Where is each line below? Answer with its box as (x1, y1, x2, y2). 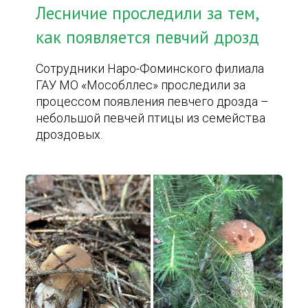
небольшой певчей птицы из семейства (36, 111, 266, 125)
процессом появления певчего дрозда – (36, 94, 269, 109)
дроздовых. (36, 127, 103, 142)
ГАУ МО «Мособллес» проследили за (36, 78, 246, 92)
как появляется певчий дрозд (36, 26, 260, 48)
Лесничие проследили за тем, (36, 2, 258, 24)
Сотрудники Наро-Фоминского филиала (36, 61, 265, 76)
